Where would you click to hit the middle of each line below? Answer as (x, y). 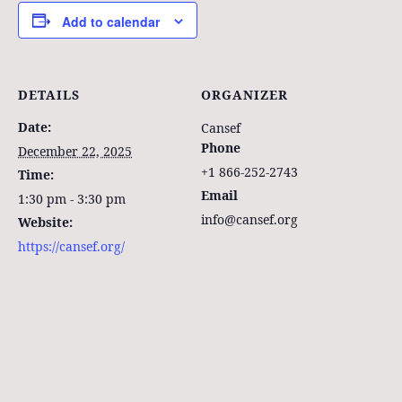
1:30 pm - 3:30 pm (72, 199)
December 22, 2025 (75, 152)
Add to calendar (111, 22)
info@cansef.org (249, 220)
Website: (45, 223)
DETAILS (49, 95)
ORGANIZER (245, 95)
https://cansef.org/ (71, 247)
